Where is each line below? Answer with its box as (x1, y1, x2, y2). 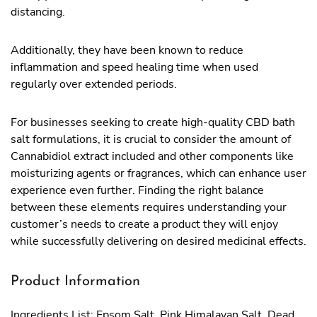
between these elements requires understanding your (11, 200, 287, 215)
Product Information (11, 275, 140, 289)
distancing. (11, 4, 65, 20)
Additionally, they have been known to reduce (11, 42, 243, 58)
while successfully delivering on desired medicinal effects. (11, 234, 306, 249)
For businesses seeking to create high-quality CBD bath (11, 115, 295, 130)
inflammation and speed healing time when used (11, 59, 258, 75)
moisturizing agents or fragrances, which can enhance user (11, 166, 306, 181)
